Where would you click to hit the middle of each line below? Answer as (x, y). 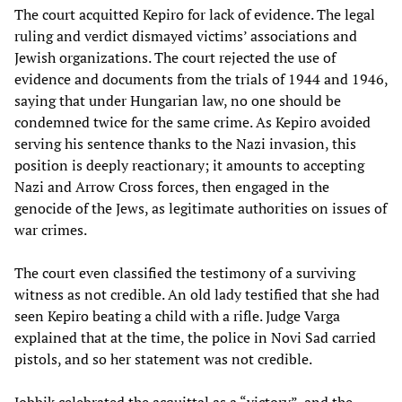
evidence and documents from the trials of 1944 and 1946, (201, 79)
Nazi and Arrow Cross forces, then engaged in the (172, 187)
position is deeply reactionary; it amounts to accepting (189, 166)
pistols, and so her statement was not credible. (163, 359)
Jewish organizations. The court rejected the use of (175, 58)
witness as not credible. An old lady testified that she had (197, 295)
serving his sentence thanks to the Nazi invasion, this (185, 144)
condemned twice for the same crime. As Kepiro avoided (192, 122)
